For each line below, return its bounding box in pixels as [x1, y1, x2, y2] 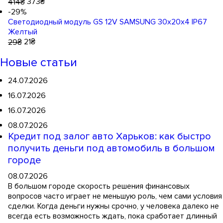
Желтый [8, 27, 37, 37]
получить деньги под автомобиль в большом [8, 142, 215, 155]
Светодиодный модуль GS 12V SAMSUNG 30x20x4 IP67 [8, 17, 207, 27]
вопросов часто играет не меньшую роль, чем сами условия [8, 191, 222, 202]
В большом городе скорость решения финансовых [8, 181, 190, 192]
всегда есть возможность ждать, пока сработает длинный [8, 211, 217, 222]
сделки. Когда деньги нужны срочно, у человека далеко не [8, 201, 219, 212]
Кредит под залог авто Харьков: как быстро [8, 130, 211, 143]
